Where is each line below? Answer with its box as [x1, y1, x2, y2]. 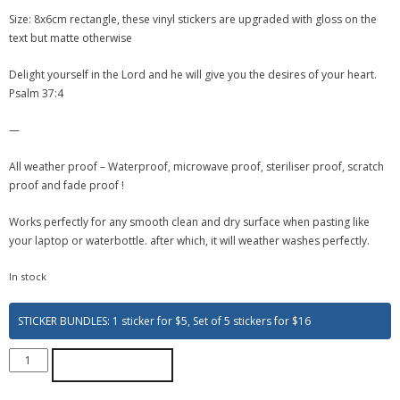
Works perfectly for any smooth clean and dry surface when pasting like [9, 214, 370, 230]
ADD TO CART [75, 357, 149, 373]
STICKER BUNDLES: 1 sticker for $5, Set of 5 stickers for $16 [18, 313, 311, 329]
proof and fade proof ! [9, 178, 124, 194]
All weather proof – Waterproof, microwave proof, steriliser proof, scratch [9, 159, 384, 175]
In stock [9, 270, 46, 284]
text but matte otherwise [9, 30, 132, 46]
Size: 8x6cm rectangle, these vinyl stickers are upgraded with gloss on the [9, 12, 377, 28]
